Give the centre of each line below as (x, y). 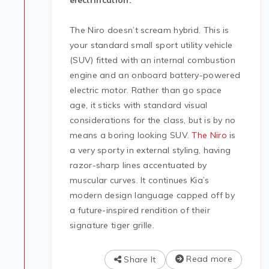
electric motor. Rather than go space (146, 90)
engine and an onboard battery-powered (155, 75)
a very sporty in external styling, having (150, 150)
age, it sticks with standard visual (139, 105)
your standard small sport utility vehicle (151, 45)
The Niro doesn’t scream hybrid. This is (150, 30)
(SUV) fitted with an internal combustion (153, 60)
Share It (138, 260)
